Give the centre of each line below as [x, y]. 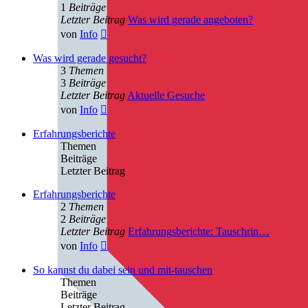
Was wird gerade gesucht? [90, 58]
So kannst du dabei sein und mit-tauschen [123, 269]
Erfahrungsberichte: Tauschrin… [199, 231]
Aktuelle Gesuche [166, 95]
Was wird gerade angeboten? [190, 19]
